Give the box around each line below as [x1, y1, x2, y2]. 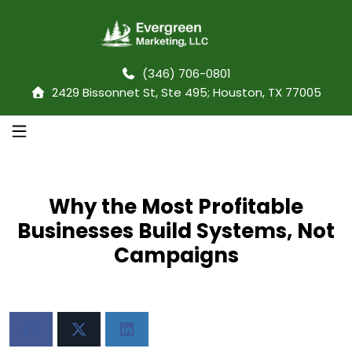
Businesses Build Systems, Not [17, 216, 335, 245]
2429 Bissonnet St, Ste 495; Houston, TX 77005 [45, 84, 321, 101]
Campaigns [113, 240, 239, 269]
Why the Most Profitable [49, 192, 303, 221]
